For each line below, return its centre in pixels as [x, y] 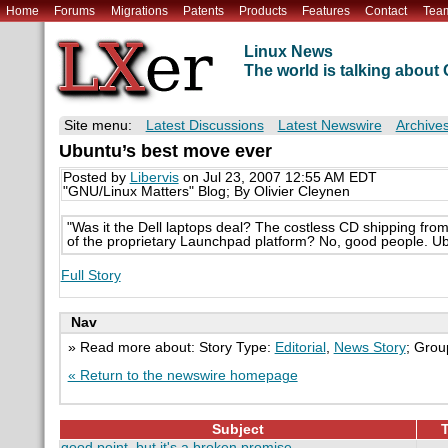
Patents [203, 10]
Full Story [90, 275]
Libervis [154, 178]
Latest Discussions [204, 126]
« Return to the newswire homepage [182, 375]
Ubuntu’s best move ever [165, 151]
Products [262, 10]
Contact [386, 10]
